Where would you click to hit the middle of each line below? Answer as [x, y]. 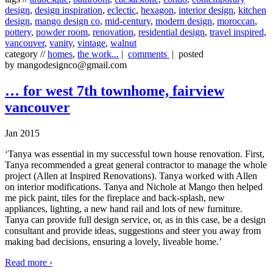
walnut [123, 43]
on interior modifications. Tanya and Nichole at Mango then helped [134, 186]
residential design [172, 32]
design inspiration [69, 10]
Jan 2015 [22, 133]
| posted [186, 54]
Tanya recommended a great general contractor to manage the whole [136, 165]
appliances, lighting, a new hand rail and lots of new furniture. [124, 208]
